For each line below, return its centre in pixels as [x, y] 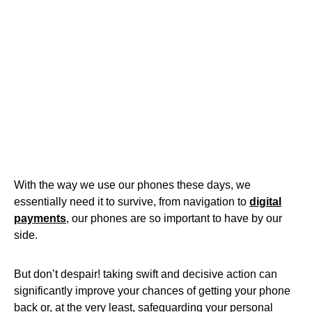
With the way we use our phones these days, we [132, 185]
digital [265, 201]
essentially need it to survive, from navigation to [132, 201]
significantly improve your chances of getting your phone [152, 290]
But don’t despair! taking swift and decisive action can [146, 274]
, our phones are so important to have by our [174, 218]
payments [40, 218]
